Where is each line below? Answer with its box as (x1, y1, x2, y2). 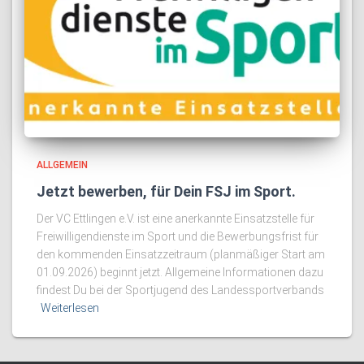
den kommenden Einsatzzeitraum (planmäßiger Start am (37, 248, 325, 261)
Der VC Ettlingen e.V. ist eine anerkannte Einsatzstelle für (37, 212, 314, 225)
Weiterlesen (41, 301, 99, 314)
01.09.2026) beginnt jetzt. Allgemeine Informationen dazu (37, 266, 323, 279)
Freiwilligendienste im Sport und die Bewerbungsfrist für (37, 230, 318, 243)
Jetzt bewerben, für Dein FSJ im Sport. (37, 183, 296, 200)
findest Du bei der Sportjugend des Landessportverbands (37, 284, 324, 297)
